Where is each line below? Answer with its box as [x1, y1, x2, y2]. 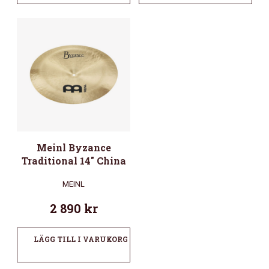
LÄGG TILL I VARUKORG [34, 234, 128, 244]
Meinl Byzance [36, 141, 111, 154]
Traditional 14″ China [21, 154, 126, 167]
